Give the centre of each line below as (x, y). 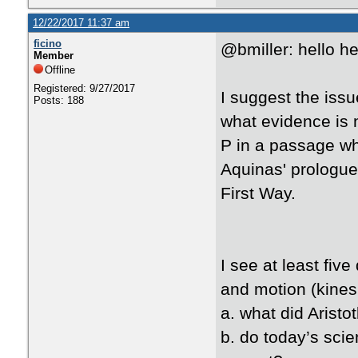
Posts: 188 (59, 100)
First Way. (258, 193)
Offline (60, 70)
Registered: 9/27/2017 (84, 88)
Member (54, 56)
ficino (48, 44)
